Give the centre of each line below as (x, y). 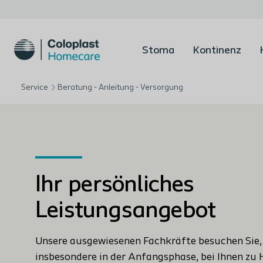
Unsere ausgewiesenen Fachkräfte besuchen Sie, (149, 242)
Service (35, 88)
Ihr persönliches (115, 186)
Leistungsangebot (126, 211)
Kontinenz (218, 50)
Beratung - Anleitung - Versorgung (120, 88)
